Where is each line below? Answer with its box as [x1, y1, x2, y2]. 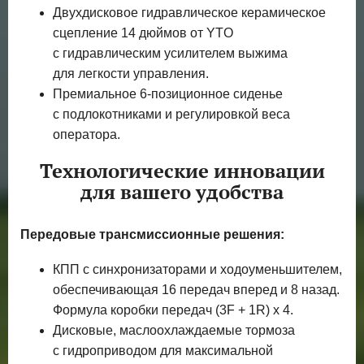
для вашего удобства [80, 179, 284, 205]
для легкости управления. [53, 66, 209, 80]
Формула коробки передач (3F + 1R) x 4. [53, 303, 293, 318]
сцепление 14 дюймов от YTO [53, 25, 233, 40]
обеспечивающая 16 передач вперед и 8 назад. [53, 283, 340, 297]
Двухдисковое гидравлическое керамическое [53, 5, 326, 19]
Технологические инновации [39, 158, 325, 184]
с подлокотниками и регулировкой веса [53, 106, 290, 121]
